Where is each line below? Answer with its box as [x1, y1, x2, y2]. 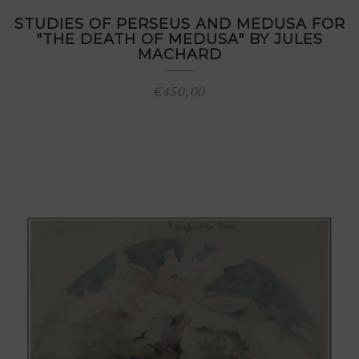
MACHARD [137, 46, 222, 63]
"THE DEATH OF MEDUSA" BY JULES [36, 30, 323, 48]
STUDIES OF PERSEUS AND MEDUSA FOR [14, 15, 345, 33]
